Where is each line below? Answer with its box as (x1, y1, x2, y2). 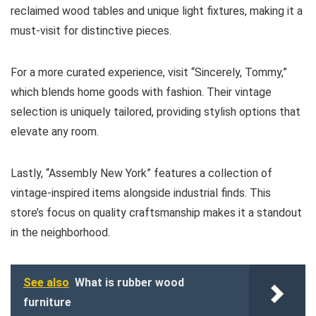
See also (23, 276, 69, 290)
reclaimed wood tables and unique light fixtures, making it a (11, 4, 303, 18)
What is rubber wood (75, 276, 184, 290)
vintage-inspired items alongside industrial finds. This (11, 186, 271, 200)
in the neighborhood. (11, 226, 110, 240)
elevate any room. (11, 125, 99, 139)
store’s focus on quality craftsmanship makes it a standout (11, 206, 302, 220)
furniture (23, 296, 71, 310)
